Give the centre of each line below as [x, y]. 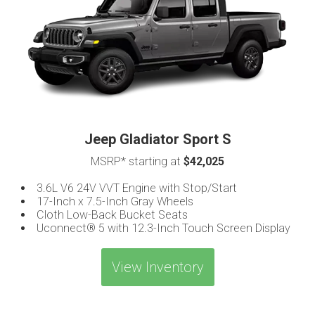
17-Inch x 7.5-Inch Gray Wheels [115, 201]
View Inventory [157, 267]
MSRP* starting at [137, 161]
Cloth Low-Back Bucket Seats [112, 214]
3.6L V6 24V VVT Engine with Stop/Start [137, 188]
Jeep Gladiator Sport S [157, 139]
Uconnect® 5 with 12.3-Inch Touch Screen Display [163, 228]
